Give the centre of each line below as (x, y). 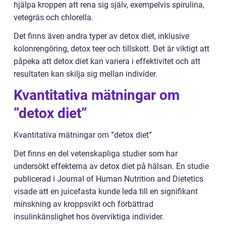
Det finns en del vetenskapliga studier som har (96, 154)
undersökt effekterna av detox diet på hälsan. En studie (111, 166)
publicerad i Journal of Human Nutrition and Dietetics (108, 179)
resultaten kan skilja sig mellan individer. (86, 74)
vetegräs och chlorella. (53, 18)
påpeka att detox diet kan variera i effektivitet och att (107, 62)
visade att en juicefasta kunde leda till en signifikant (106, 192)
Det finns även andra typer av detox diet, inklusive (101, 36)
